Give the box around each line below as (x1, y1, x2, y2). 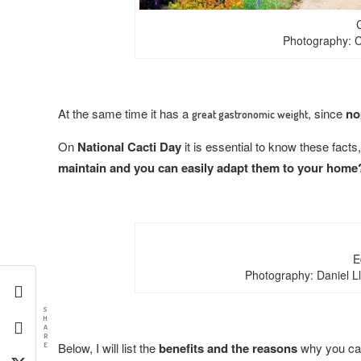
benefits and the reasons (159, 338, 297, 357)
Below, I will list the (58, 338, 159, 356)
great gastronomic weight (192, 106, 308, 121)
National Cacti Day (77, 137, 181, 156)
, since (308, 104, 346, 122)
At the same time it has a (58, 104, 192, 122)
